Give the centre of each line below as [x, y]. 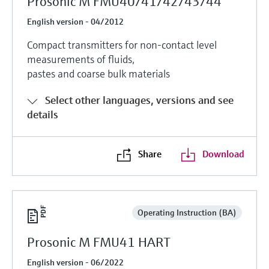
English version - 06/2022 [75, 262]
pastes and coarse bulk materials [98, 73]
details [43, 114]
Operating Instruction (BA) [187, 212]
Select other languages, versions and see [139, 100]
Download [223, 153]
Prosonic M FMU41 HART [99, 242]
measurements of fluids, [81, 59]
